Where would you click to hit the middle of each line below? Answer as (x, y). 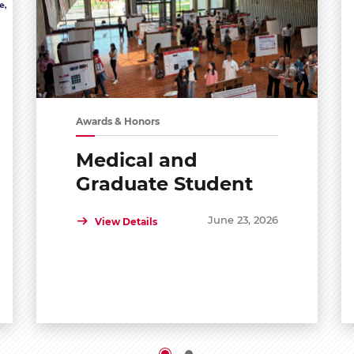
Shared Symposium (172, 206)
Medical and (136, 158)
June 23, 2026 (243, 219)
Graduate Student (164, 182)
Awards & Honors (117, 121)
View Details (126, 221)
